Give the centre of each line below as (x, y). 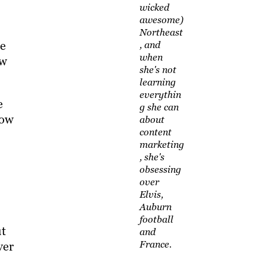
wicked (154, 8)
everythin (160, 95)
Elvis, (151, 195)
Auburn (155, 207)
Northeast (161, 33)
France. (155, 245)
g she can (159, 107)
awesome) (161, 20)
